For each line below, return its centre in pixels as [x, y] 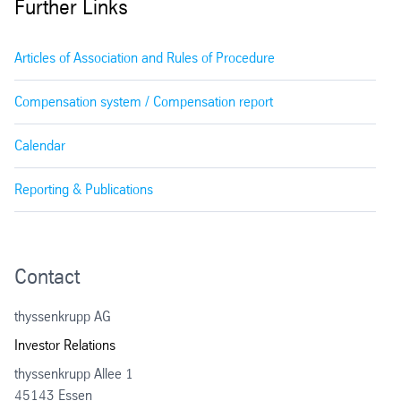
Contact [47, 276]
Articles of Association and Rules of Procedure [145, 57]
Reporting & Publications [84, 189]
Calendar [40, 145]
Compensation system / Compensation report [144, 101]
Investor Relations [65, 345]
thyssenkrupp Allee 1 [74, 373]
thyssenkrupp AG [63, 316]
